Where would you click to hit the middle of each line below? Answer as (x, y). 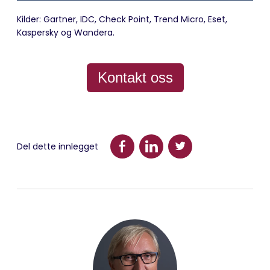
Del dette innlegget (58, 146)
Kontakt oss (135, 77)
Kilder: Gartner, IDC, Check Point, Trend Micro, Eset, (122, 19)
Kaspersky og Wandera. (66, 32)
